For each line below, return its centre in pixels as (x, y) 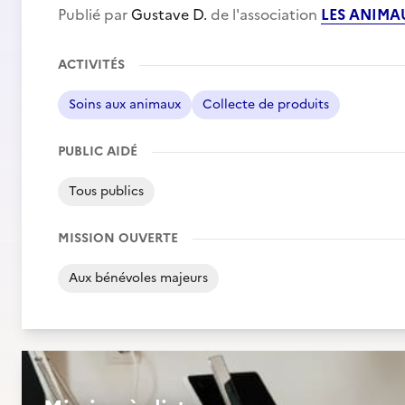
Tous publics (106, 191)
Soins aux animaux (125, 104)
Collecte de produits (266, 104)
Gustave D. (169, 14)
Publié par (94, 14)
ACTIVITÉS (91, 65)
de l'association (264, 14)
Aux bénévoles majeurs (138, 278)
